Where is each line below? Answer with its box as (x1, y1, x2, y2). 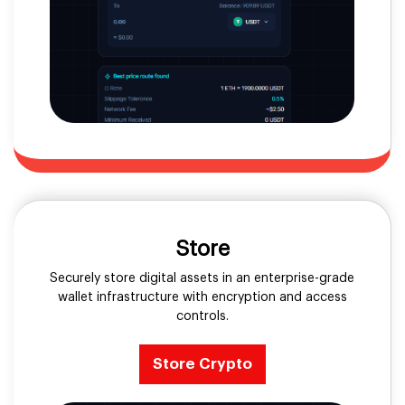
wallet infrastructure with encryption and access (57, 290, 347, 304)
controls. (175, 309, 229, 323)
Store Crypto (152, 355, 252, 372)
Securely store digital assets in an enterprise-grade (50, 271, 354, 285)
